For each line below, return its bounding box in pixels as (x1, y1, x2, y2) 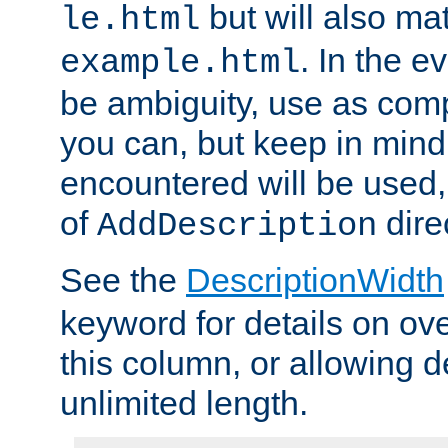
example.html (60, 44, 300, 83)
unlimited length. (60, 384, 308, 423)
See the (60, 261, 186, 300)
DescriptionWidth (186, 261, 444, 300)
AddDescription (97, 207, 377, 246)
